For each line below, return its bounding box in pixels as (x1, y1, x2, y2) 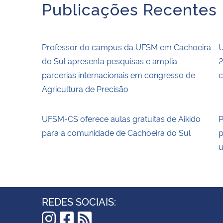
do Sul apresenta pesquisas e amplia (42, 55, 177, 66)
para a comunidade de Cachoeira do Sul (42, 126, 191, 138)
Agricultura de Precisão (42, 83, 128, 94)
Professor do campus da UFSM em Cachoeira (42, 41, 211, 52)
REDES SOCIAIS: (42, 194, 116, 208)
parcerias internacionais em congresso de (42, 69, 195, 80)
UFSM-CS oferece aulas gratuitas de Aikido (42, 112, 201, 124)
